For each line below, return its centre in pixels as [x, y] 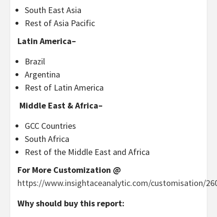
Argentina [42, 74]
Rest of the [46, 152]
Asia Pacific [74, 23]
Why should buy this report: [71, 203]
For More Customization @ [69, 170]
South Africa [47, 139]
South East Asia [53, 10]
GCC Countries [50, 126]
